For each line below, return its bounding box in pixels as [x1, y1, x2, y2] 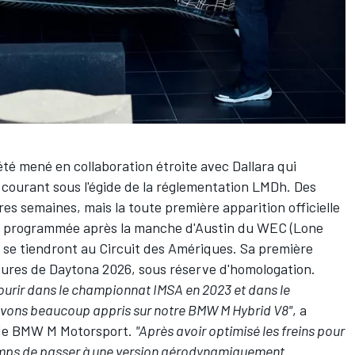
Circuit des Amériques [99, 239, 233, 257]
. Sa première [233, 239, 313, 257]
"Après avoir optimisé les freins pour [136, 321, 345, 339]
